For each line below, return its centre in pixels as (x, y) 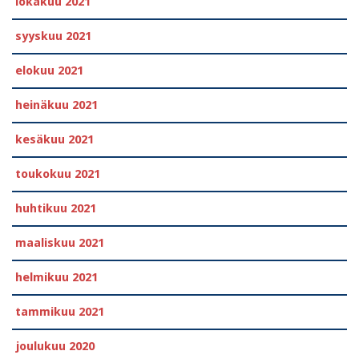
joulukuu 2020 (55, 346)
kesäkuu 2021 (54, 139)
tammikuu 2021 (60, 311)
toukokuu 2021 (58, 173)
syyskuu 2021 (53, 36)
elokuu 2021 (49, 70)
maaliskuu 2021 (60, 242)
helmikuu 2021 (56, 277)
